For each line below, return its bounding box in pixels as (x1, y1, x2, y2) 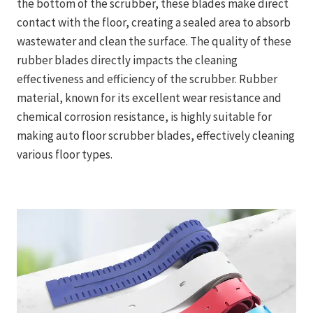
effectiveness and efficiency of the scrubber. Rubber (17, 71, 277, 87)
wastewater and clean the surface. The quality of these (17, 34, 291, 49)
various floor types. (17, 147, 112, 162)
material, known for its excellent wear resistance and (17, 90, 282, 105)
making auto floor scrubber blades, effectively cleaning (17, 128, 295, 143)
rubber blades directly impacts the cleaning (17, 52, 238, 68)
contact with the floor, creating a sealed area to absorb (17, 15, 291, 30)
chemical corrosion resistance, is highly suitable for (17, 109, 272, 124)
